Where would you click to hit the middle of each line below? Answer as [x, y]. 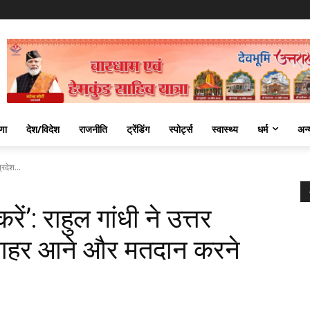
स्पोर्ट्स [181, 129]
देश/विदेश [43, 129]
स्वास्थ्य [225, 129]
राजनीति [93, 129]
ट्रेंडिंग [138, 129]
